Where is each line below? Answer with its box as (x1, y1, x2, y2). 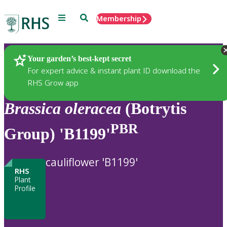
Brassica (4, 99, 61, 118)
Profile (14, 183, 35, 194)
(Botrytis (121, 99, 186, 118)
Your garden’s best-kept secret (27, 54, 131, 63)
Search (80, 13, 103, 21)
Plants (20, 53, 45, 65)
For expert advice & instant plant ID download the (27, 65, 200, 75)
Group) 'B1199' (4, 124, 110, 143)
